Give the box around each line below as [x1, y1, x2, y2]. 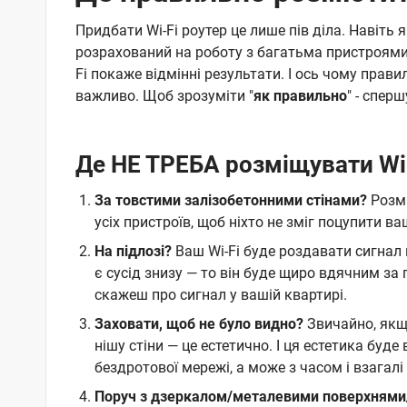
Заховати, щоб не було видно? [94, 315, 303, 333]
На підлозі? [94, 243, 172, 261]
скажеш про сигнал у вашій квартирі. [94, 286, 347, 304]
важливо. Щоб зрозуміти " [75, 87, 253, 105]
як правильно [253, 87, 347, 105]
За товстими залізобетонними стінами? [94, 192, 367, 210]
